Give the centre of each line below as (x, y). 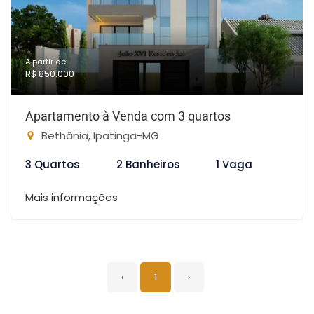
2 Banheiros (148, 164)
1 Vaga (234, 164)
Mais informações (71, 197)
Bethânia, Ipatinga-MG (99, 136)
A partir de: (46, 62)
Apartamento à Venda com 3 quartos (128, 116)
